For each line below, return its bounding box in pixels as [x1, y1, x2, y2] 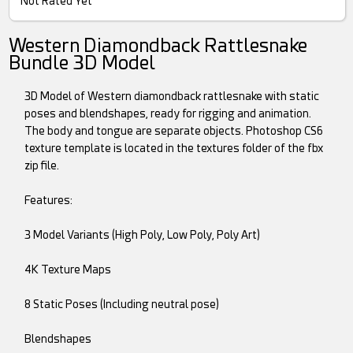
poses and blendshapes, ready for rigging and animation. [24, 107, 312, 121]
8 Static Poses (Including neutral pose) [24, 298, 220, 311]
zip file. [24, 159, 60, 173]
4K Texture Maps [24, 263, 112, 277]
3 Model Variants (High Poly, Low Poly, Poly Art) [24, 229, 261, 242]
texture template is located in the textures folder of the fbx [24, 142, 324, 155]
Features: [24, 194, 73, 207]
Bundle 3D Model [9, 52, 156, 75]
